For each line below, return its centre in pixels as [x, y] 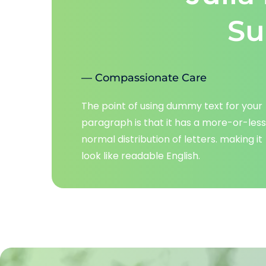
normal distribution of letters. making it [172, 139]
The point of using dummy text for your [172, 106]
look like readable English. [141, 156]
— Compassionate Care [144, 77]
